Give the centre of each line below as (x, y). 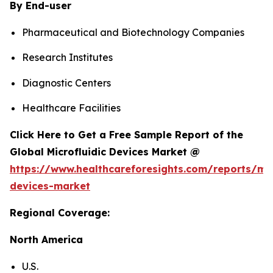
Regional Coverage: (60, 212)
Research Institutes (67, 58)
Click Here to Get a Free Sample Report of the (126, 134)
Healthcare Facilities (71, 108)
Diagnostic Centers (66, 83)
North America (46, 239)
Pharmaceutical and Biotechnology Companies (133, 32)
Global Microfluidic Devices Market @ (105, 151)
